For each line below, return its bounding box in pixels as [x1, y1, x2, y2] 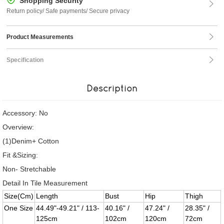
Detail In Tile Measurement [2, 179, 88, 187]
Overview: [2, 123, 34, 131]
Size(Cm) [4, 192, 34, 200]
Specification [6, 56, 44, 63]
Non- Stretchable [2, 165, 56, 173]
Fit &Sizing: [2, 151, 38, 159]
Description [86, 83, 137, 93]
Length [36, 192, 58, 200]
